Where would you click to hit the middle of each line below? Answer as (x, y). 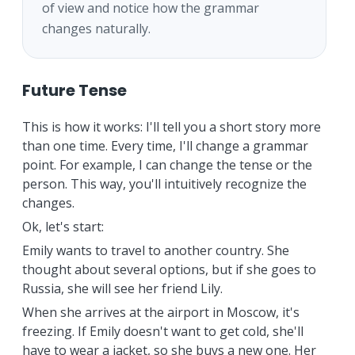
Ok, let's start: (63, 226)
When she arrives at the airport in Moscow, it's (160, 312)
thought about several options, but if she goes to (169, 269)
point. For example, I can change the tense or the (167, 164)
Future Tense (74, 90)
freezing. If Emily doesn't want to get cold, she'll (162, 331)
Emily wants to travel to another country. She (155, 250)
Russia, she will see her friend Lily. (122, 288)
